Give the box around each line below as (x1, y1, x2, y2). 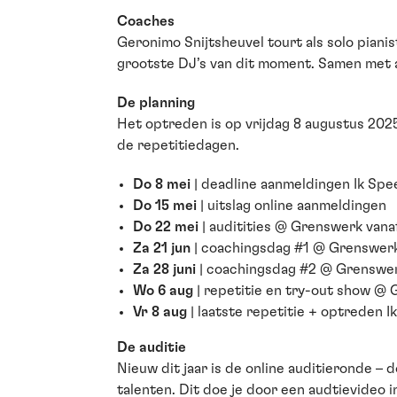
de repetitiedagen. (117, 137, 243, 152)
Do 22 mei (133, 219, 198, 234)
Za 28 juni (133, 261, 196, 276)
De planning (117, 95, 198, 110)
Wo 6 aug (133, 283, 193, 298)
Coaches (117, 13, 175, 28)
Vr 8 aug (133, 304, 187, 319)
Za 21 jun (133, 240, 194, 255)
